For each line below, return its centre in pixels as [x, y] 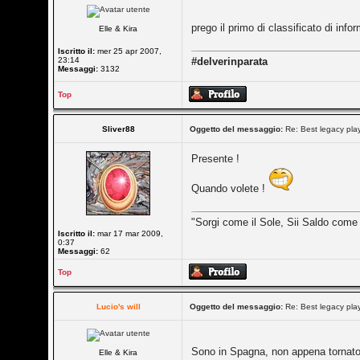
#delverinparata [230, 61]
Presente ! [216, 159]
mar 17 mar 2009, [129, 233]
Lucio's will [118, 307]
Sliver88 [118, 129]
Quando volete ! [230, 188]
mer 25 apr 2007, [129, 51]
